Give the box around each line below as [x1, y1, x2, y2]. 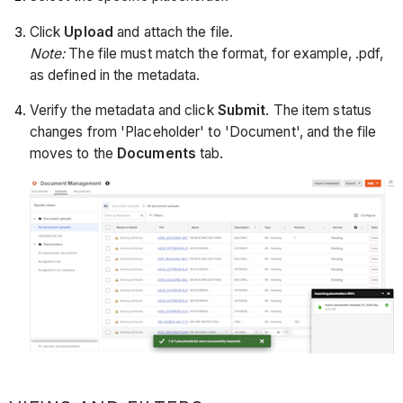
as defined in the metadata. [29, 66, 201, 84]
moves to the [29, 145, 118, 163]
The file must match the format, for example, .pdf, [68, 44, 384, 62]
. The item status [265, 102, 372, 120]
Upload [64, 22, 113, 40]
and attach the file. [113, 22, 234, 40]
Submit [217, 102, 266, 120]
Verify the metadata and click [29, 102, 218, 120]
